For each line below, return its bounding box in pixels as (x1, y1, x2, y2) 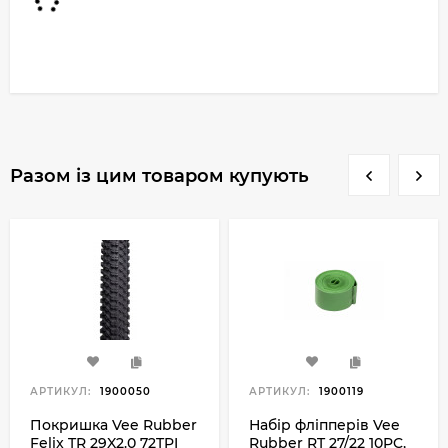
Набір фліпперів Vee (249, 416, 400, 434)
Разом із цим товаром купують (10, 165, 309, 187)
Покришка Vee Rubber (30, 416, 197, 434)
